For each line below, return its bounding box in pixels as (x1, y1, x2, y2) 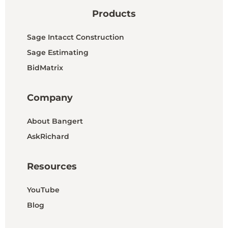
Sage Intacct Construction (26, 32, 124, 42)
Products (92, 8, 136, 19)
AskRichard (26, 131, 69, 141)
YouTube (26, 185, 60, 194)
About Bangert (26, 116, 83, 126)
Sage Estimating (26, 47, 89, 57)
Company (26, 92, 73, 103)
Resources (26, 160, 77, 172)
